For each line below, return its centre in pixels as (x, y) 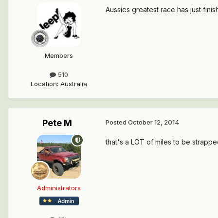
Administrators (59, 188)
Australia (74, 84)
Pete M (57, 123)
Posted (117, 122)
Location (44, 84)
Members (59, 56)
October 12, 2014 (154, 122)
